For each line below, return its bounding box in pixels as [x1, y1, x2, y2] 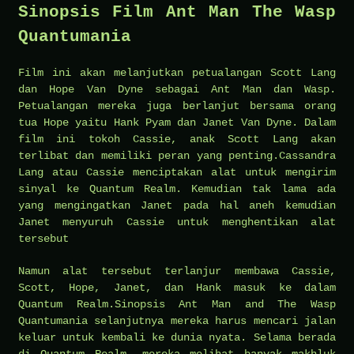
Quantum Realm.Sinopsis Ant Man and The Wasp [18, 297, 336, 311]
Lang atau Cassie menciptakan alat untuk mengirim [18, 165, 336, 179]
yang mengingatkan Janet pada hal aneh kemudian [18, 198, 336, 212]
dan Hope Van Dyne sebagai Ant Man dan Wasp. [18, 82, 336, 96]
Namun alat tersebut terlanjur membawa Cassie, [18, 264, 336, 277]
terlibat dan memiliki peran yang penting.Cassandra [18, 149, 336, 162]
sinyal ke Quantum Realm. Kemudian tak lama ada [18, 182, 336, 195]
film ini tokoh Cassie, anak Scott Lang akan [18, 132, 336, 145]
